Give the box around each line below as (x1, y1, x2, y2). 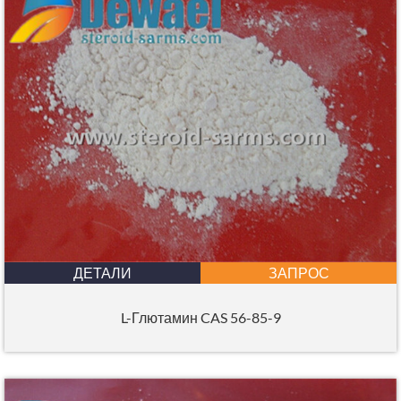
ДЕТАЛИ (73, 263, 132, 281)
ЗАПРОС (268, 263, 329, 281)
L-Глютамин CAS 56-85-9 (120, 308, 281, 326)
